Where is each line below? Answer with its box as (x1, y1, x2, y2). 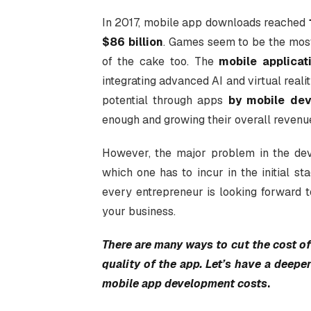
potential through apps (101, 93, 224, 108)
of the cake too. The (101, 54, 219, 69)
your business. (101, 204, 176, 219)
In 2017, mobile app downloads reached (101, 15, 309, 31)
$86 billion (101, 35, 163, 50)
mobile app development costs (101, 276, 267, 292)
